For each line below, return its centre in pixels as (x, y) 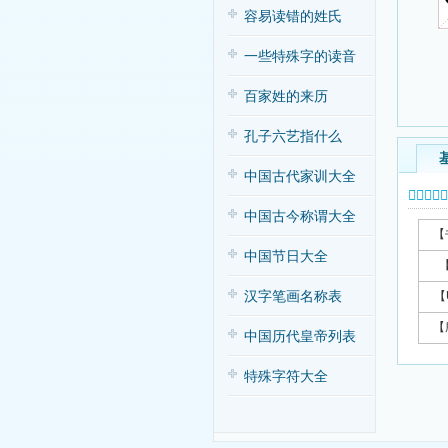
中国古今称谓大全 (299, 216)
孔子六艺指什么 (292, 136)
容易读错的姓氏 (292, 16)
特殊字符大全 (285, 376)
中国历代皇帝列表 (299, 336)
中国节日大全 (285, 256)
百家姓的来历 (285, 96)
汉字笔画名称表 (292, 296)
